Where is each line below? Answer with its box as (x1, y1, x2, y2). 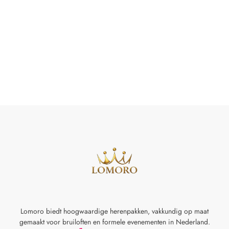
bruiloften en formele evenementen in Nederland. (62, 216, 210, 227)
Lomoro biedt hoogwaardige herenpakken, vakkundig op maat (20, 205, 209, 216)
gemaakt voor (19, 216, 62, 227)
